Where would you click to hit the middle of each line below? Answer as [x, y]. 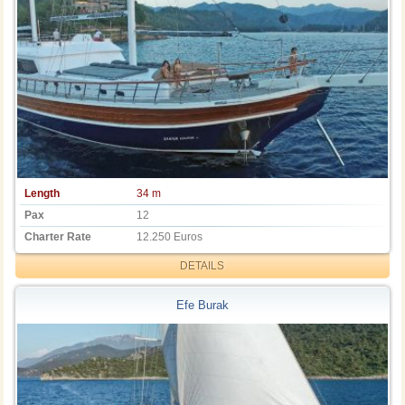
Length [42, 194]
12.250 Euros [170, 237]
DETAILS [202, 266]
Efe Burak [202, 305]
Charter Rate [58, 237]
